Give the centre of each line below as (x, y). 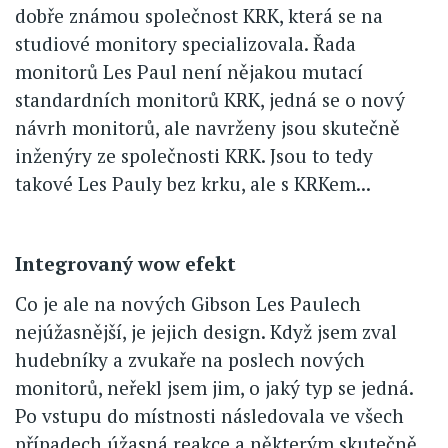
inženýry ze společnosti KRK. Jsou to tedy (194, 156)
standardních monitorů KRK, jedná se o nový (210, 100)
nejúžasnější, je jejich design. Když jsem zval (206, 332)
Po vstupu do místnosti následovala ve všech (209, 416)
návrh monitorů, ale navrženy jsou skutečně (207, 128)
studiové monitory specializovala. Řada (185, 44)
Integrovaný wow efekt (125, 264)
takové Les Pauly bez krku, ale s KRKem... (193, 184)
